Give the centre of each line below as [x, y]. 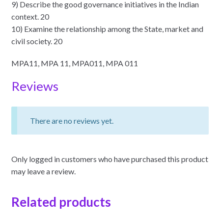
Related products [61, 202]
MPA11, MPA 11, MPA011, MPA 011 [74, 63]
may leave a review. [43, 171]
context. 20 [30, 17]
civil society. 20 [37, 41]
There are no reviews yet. [71, 121]
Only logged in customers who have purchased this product [110, 159]
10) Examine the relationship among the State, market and [107, 29]
